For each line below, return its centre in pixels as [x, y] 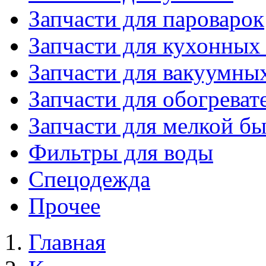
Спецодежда [89, 179]
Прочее [64, 206]
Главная [67, 242]
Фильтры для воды [121, 152]
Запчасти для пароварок [146, 19]
